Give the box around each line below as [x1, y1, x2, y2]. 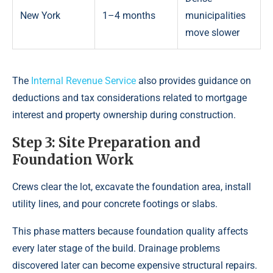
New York [20, 9, 60, 21]
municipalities [185, 9, 246, 21]
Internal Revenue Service [31, 74, 136, 87]
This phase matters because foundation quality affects [12, 225, 248, 237]
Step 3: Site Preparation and [12, 133, 200, 151]
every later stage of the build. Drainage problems [12, 242, 220, 254]
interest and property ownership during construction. [12, 108, 236, 121]
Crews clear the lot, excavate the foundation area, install [12, 180, 251, 193]
